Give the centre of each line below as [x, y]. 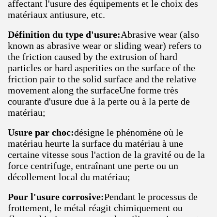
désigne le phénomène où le [129, 132]
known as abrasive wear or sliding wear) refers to [105, 46]
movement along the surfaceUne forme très [93, 90]
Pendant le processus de [151, 197]
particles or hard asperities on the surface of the [101, 68]
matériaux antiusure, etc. [56, 15]
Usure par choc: [41, 132]
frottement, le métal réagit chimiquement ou [95, 208]
